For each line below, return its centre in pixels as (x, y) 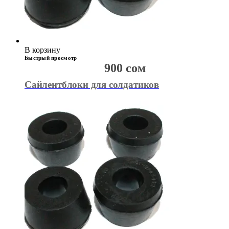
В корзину (42, 50)
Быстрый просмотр (51, 58)
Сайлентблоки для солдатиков (92, 85)
